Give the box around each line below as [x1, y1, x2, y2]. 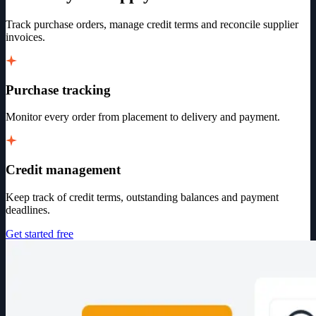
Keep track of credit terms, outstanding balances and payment [6, 190, 279, 203]
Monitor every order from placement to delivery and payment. [6, 111, 280, 123]
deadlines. [6, 203, 50, 216]
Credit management [6, 162, 121, 178]
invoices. [6, 31, 45, 43]
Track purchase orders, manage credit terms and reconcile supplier [6, 18, 298, 30]
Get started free [6, 227, 73, 240]
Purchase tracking [6, 82, 111, 97]
